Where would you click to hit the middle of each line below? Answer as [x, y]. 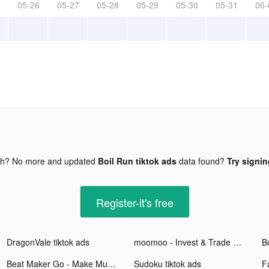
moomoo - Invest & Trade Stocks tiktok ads [237, 242]
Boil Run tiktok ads [137, 161]
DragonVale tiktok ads [48, 242]
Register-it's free [134, 202]
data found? [201, 161]
